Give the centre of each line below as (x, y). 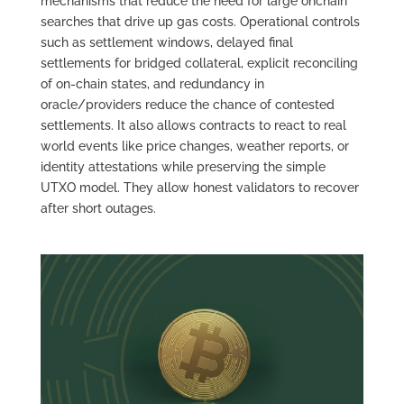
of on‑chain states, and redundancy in (152, 83)
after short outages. (98, 208)
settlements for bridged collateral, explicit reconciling (199, 63)
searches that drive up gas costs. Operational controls (200, 21)
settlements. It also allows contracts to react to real (193, 125)
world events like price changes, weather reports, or (194, 146)
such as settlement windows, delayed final (166, 42)
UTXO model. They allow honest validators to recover (199, 187)
